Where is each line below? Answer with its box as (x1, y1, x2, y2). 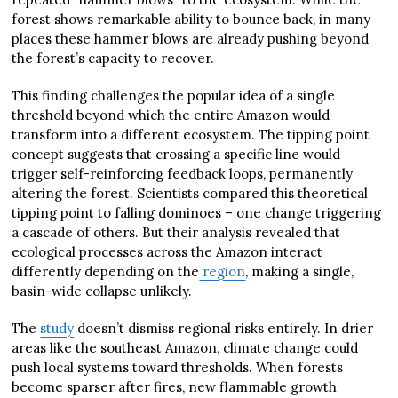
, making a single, (245, 263, 354, 281)
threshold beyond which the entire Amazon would (12, 107, 330, 124)
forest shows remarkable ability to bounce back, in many (12, 11, 371, 28)
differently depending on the (12, 263, 200, 281)
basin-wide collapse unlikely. (12, 283, 193, 300)
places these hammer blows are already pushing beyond (12, 30, 370, 48)
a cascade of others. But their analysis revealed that (12, 224, 341, 242)
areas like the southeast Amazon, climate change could (12, 339, 359, 357)
